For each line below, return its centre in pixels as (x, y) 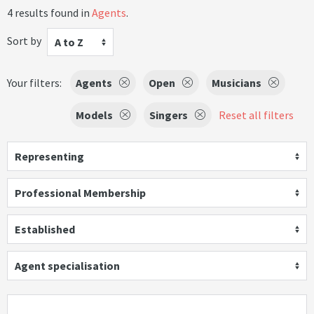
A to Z (69, 42)
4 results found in (49, 13)
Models (94, 115)
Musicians (237, 83)
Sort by (24, 40)
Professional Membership (80, 193)
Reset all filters (256, 115)
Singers (169, 115)
